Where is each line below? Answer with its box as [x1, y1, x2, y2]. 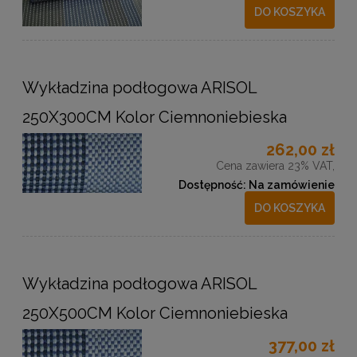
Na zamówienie [249, 178, 335, 192]
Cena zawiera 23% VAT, [216, 159, 335, 173]
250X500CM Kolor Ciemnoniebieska [22, 304, 288, 324]
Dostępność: [178, 178, 246, 192]
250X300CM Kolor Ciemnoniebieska [22, 108, 287, 127]
